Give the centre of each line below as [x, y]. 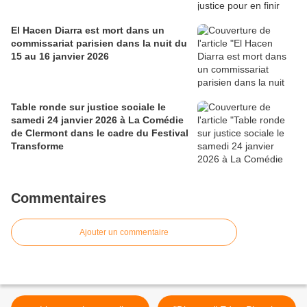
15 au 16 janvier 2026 [60, 57]
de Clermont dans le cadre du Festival [100, 133]
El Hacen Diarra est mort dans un [88, 30]
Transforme [37, 146]
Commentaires [59, 198]
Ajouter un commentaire [124, 233]
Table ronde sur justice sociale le [88, 107]
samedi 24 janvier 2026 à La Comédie [97, 120]
